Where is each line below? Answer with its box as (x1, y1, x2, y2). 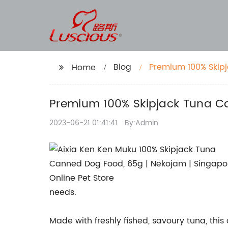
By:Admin (123, 117, 158, 129)
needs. (49, 186, 76, 199)
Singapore (149, 73, 191, 86)
